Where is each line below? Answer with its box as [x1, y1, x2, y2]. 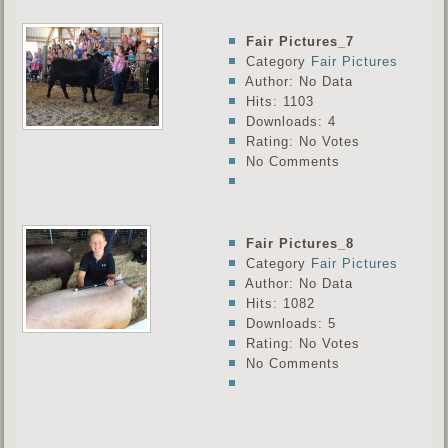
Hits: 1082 [240, 296, 315, 312]
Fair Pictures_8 [245, 236, 354, 252]
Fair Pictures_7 [245, 34, 354, 50]
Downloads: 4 [240, 114, 336, 130]
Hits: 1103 [240, 94, 314, 110]
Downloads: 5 [240, 316, 336, 332]
